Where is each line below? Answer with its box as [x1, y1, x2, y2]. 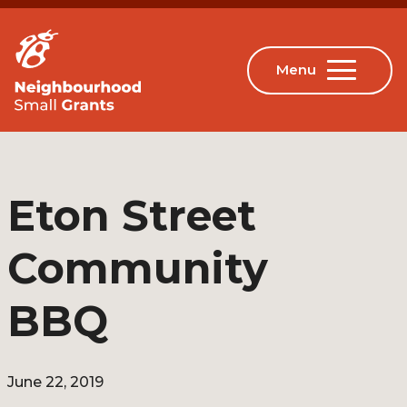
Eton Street [7, 190, 256, 242]
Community [7, 243, 268, 294]
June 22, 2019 [7, 373, 104, 391]
